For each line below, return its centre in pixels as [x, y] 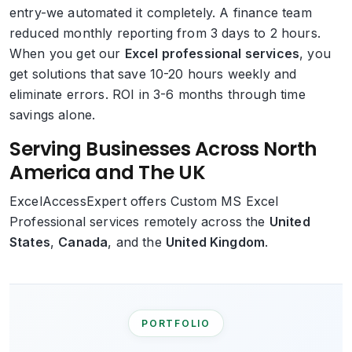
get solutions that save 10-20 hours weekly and [153, 74]
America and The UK [108, 172]
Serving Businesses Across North [163, 149]
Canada [83, 242]
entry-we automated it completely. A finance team [161, 13]
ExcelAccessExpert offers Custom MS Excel [144, 201]
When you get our [65, 53]
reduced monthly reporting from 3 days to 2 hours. [165, 33]
